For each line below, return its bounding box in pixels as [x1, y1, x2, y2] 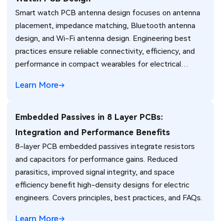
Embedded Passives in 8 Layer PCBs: [15, 111, 163, 122]
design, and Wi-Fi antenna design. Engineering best [15, 34, 191, 43]
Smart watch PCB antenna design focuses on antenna [15, 8, 201, 17]
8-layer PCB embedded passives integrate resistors [15, 142, 195, 151]
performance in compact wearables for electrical [15, 59, 182, 69]
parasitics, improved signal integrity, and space [15, 167, 175, 177]
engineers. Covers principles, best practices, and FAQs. [15, 193, 203, 202]
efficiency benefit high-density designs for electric [15, 180, 190, 189]
